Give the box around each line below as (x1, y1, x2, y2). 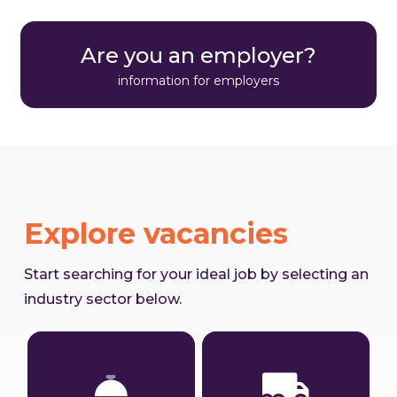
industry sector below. (23, 291, 182, 308)
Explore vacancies (23, 216, 288, 252)
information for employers (118, 73, 279, 90)
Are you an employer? (81, 43, 316, 69)
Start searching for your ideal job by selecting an (23, 266, 369, 284)
